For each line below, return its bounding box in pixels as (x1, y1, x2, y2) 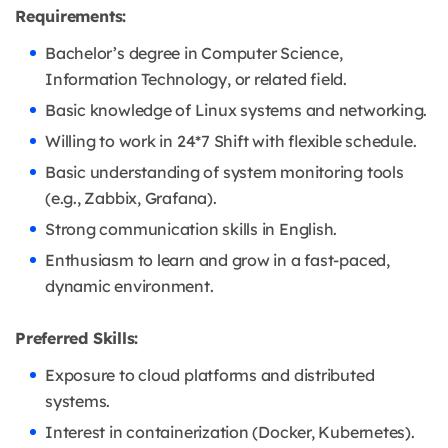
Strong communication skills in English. (45, 219, 338, 240)
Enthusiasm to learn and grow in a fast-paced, (45, 250, 390, 271)
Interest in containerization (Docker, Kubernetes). (45, 422, 415, 443)
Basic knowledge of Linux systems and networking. (45, 100, 428, 121)
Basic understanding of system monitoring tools (45, 162, 404, 183)
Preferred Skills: (15, 328, 139, 349)
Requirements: (15, 6, 127, 27)
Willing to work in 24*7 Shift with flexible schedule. (45, 131, 417, 152)
